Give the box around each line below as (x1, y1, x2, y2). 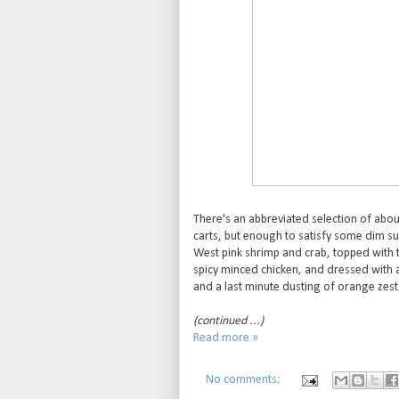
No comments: (205, 373, 283, 387)
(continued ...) (192, 313, 264, 328)
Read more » (192, 330, 258, 345)
